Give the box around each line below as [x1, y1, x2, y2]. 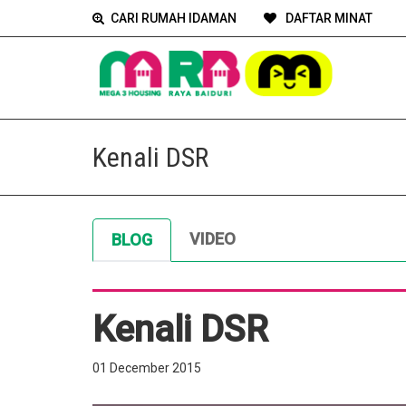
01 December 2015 [92, 361, 201, 375]
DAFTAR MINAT [283, 11, 372, 25]
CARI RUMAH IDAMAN [111, 11, 237, 25]
